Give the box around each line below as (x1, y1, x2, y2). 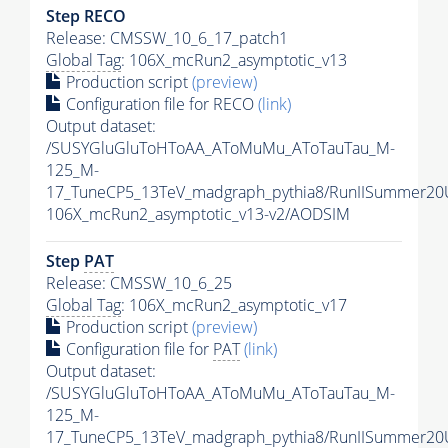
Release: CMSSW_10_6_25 (46, 272, 232, 295)
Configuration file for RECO (62, 93, 258, 116)
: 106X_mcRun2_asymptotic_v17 (121, 294, 347, 317)
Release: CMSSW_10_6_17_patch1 (46, 27, 288, 50)
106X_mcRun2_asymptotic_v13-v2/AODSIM (46, 203, 350, 226)
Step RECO (46, 5, 126, 28)
